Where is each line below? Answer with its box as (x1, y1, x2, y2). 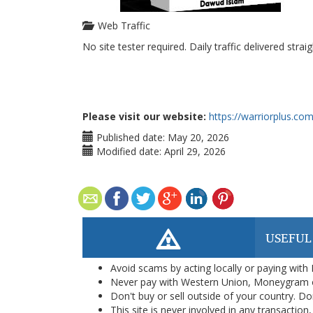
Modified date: (94, 145, 161, 158)
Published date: (94, 131, 165, 144)
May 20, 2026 (168, 131, 229, 144)
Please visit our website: (82, 110, 206, 123)
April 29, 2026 (164, 145, 226, 158)
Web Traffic (92, 19, 150, 32)
